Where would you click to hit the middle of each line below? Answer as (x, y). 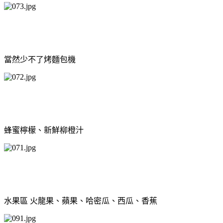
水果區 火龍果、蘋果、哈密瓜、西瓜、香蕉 (81, 201)
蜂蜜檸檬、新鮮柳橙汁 (44, 130)
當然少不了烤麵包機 (40, 59)
